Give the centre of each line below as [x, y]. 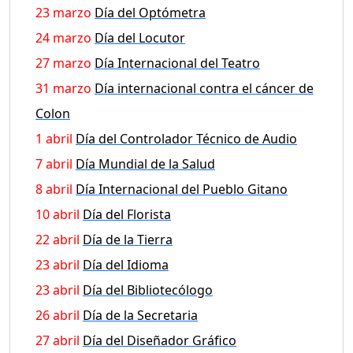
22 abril [58, 239]
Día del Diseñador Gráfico [160, 340]
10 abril [58, 214]
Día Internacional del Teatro [177, 63]
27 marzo [63, 63]
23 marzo [63, 12]
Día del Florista [127, 214]
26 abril [58, 315]
